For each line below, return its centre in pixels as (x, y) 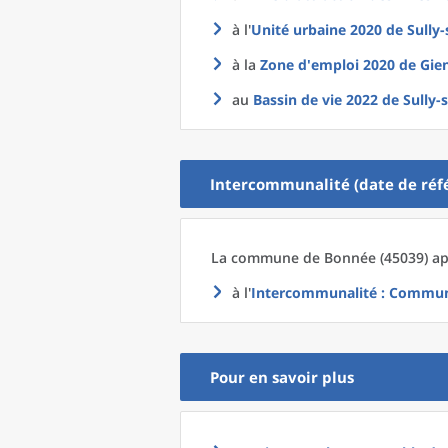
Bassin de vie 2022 (315, 99)
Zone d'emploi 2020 (327, 64)
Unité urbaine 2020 (316, 29)
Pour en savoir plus (282, 377)
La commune (257, 257)
